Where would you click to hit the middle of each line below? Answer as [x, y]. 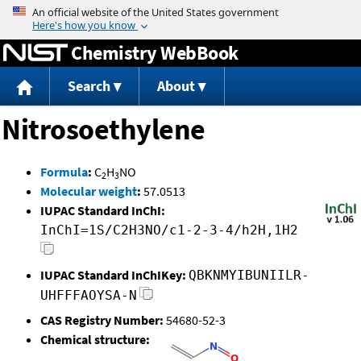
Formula [64, 172]
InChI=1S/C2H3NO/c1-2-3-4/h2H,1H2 [169, 230]
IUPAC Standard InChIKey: [113, 275]
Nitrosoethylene [104, 130]
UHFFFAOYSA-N [89, 296]
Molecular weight [89, 191]
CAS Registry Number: [102, 320]
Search [89, 86]
